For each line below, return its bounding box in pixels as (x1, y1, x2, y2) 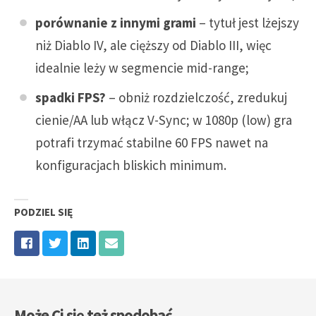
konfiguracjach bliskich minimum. (35, 156, 226, 174)
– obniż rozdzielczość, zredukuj (106, 88, 287, 106)
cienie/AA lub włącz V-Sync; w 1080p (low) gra (35, 111, 292, 128)
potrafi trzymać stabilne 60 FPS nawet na (35, 133, 268, 151)
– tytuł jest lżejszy (196, 14, 299, 32)
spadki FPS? (35, 88, 106, 106)
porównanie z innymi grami (35, 14, 196, 32)
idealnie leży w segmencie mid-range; (35, 59, 249, 77)
